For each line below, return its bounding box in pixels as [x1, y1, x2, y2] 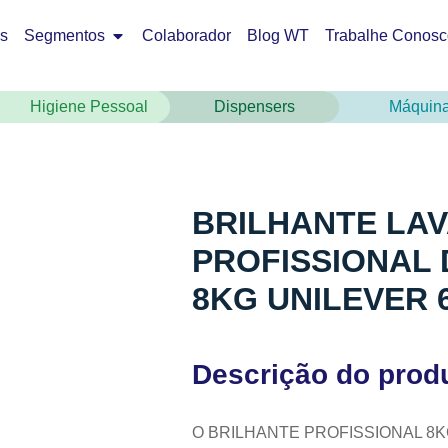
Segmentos [24, 27, 105, 44]
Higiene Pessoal [29, 97, 148, 115]
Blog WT [247, 27, 309, 44]
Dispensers [213, 97, 295, 115]
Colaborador [142, 27, 231, 44]
